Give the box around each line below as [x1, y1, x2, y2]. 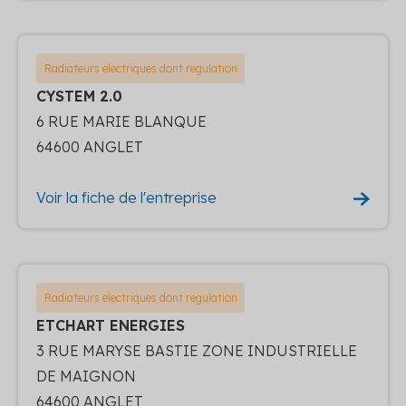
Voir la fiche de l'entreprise [36, 188, 217, 207]
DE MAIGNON [36, 366, 136, 385]
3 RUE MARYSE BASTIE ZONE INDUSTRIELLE [36, 341, 357, 360]
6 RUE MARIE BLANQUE [36, 111, 207, 130]
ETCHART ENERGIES [36, 315, 185, 334]
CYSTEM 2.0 [36, 86, 122, 105]
